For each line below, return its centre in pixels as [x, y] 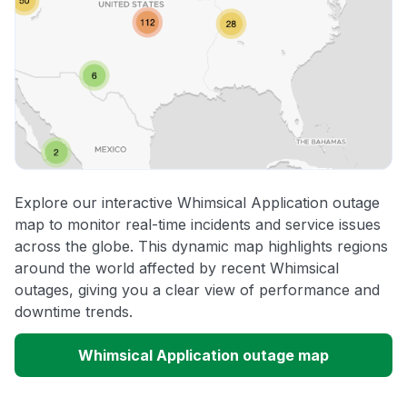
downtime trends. [74, 312]
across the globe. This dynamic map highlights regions [201, 247]
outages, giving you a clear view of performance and [197, 290]
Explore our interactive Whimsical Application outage [197, 203]
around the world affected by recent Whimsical [177, 268]
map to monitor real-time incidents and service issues [198, 225]
